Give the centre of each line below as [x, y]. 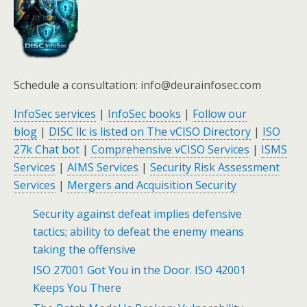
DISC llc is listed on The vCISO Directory [150, 131]
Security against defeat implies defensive [138, 213]
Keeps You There [77, 287]
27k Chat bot [47, 149]
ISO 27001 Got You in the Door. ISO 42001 [140, 270]
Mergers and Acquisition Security [152, 185]
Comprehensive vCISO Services [170, 149]
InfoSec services [55, 113]
